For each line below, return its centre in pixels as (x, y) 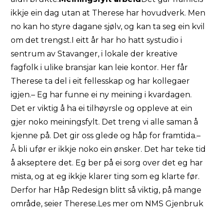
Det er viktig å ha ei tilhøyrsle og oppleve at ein (102, 108)
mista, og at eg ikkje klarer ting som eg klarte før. (105, 176)
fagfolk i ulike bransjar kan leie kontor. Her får (100, 67)
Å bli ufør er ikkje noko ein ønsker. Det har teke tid (109, 149)
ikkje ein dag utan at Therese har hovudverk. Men (108, 13)
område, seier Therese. (54, 204)
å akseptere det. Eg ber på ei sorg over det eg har (107, 163)
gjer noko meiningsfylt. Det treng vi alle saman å (105, 122)
